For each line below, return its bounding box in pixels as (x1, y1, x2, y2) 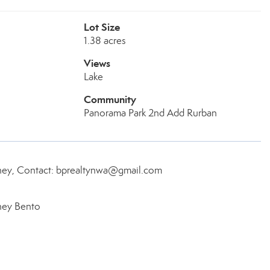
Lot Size (83, 20, 120, 34)
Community (83, 93, 136, 106)
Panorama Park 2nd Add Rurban (83, 107, 217, 119)
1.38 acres (83, 34, 126, 47)
